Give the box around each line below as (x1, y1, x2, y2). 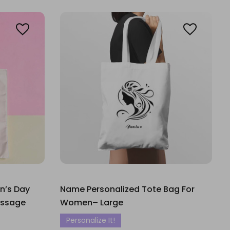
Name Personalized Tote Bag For (60, 183, 195, 195)
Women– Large (60, 197, 123, 208)
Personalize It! (66, 215, 115, 225)
